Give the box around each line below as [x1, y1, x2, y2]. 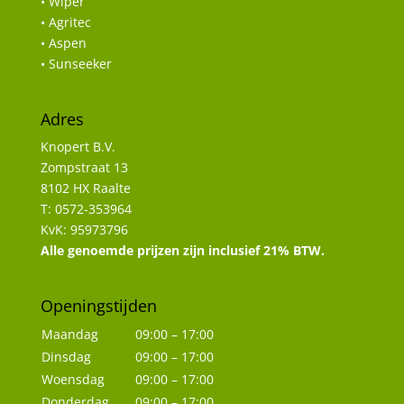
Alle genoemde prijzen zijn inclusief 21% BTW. [40, 242, 325, 260]
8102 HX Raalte [40, 179, 131, 197]
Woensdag [41, 371, 105, 389]
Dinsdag [41, 348, 91, 366]
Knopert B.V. [40, 138, 115, 156]
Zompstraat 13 [40, 159, 128, 177]
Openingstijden [40, 295, 157, 317]
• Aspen [40, 33, 87, 51]
